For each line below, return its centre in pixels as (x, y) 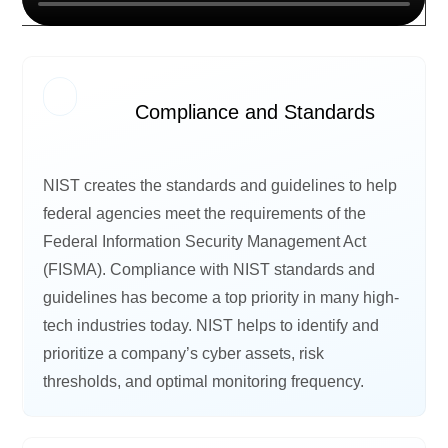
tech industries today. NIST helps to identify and (211, 325)
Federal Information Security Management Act (205, 241)
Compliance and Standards (255, 111)
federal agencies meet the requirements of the (205, 213)
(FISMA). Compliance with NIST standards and (209, 269)
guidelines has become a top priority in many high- (221, 297)
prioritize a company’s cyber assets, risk (184, 353)
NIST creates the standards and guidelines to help (220, 185)
